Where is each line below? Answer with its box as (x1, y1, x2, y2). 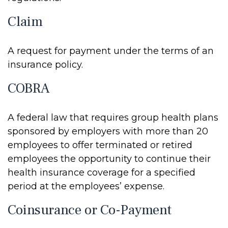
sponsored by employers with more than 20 (8, 126, 208, 137)
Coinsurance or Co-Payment (8, 201, 172, 219)
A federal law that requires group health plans (8, 112, 218, 123)
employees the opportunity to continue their (8, 153, 211, 164)
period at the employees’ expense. (8, 181, 164, 192)
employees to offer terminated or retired (8, 139, 192, 151)
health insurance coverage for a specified (8, 167, 195, 178)
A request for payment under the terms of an (8, 45, 214, 56)
